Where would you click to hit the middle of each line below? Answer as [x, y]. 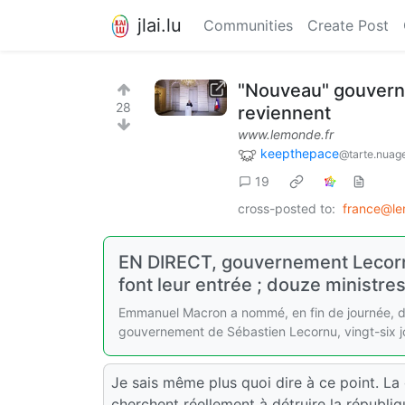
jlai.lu [160, 25]
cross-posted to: [287, 208]
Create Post [348, 25]
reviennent [284, 113]
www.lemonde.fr [286, 134]
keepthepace [300, 153]
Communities [248, 25]
